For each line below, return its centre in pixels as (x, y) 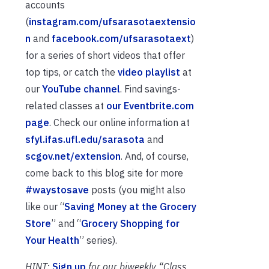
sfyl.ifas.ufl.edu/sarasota (85, 139)
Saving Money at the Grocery (130, 206)
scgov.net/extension (73, 156)
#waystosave (57, 189)
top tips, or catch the (71, 72)
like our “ (45, 206)
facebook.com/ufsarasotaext (121, 38)
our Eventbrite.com (150, 105)
